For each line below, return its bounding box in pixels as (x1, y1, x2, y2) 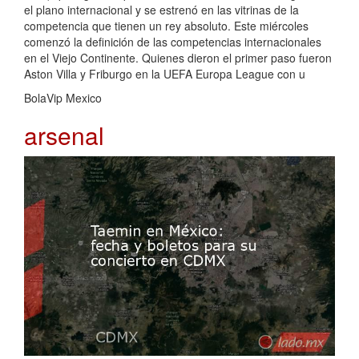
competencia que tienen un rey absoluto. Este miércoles (24, 17, 309, 34)
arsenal (24, 117, 104, 152)
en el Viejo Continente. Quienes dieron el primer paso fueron (24, 49, 332, 66)
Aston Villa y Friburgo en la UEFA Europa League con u (24, 65, 305, 82)
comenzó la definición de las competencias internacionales (24, 33, 321, 50)
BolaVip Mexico (24, 89, 102, 106)
